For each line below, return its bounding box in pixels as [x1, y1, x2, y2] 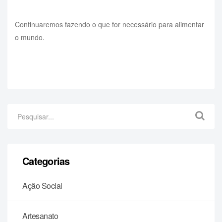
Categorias [22, 153, 70, 168]
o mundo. [15, 32, 45, 42]
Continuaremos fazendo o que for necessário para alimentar [15, 19, 204, 29]
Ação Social [22, 179, 62, 191]
